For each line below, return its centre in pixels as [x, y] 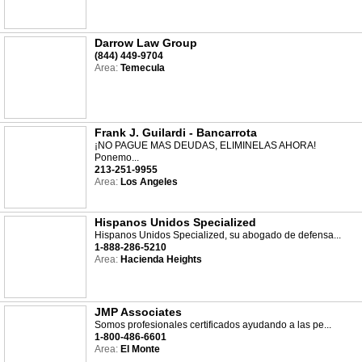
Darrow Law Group [146, 43]
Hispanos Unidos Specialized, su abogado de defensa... [218, 235]
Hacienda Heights [160, 259]
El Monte [139, 349]
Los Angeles [148, 182]
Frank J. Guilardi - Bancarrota [176, 133]
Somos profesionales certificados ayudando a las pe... [213, 325]
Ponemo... [117, 158]
